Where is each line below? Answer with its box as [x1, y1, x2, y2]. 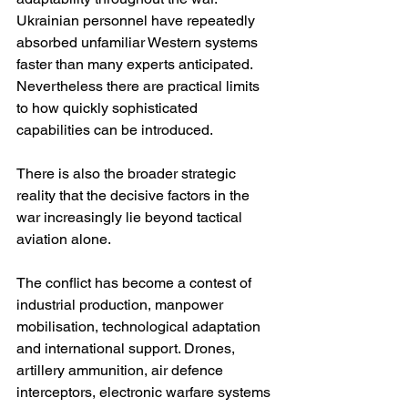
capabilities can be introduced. [16, 121, 213, 139]
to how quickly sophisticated [16, 99, 201, 117]
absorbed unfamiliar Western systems [16, 34, 261, 52]
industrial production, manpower [16, 296, 227, 314]
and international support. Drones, [16, 340, 239, 358]
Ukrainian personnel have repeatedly [16, 12, 259, 30]
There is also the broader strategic [16, 165, 240, 183]
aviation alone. [16, 230, 111, 249]
